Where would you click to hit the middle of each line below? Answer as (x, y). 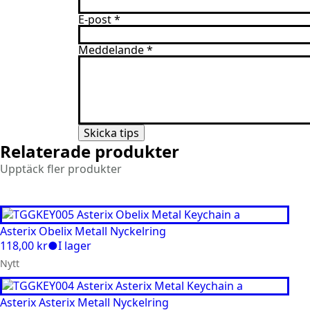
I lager (75, 245)
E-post (94, 19)
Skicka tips (111, 133)
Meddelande (111, 49)
